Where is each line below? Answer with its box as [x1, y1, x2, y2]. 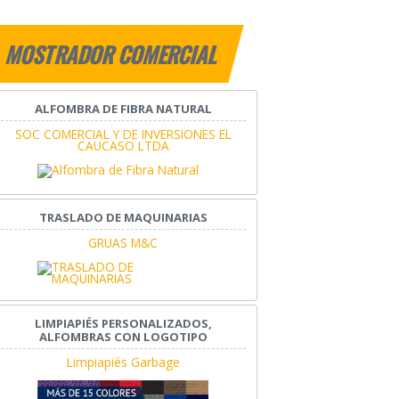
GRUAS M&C [88, 234, 159, 252]
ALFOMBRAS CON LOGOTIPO [38, 329, 208, 346]
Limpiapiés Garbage [66, 354, 180, 371]
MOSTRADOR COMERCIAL [3, 38, 223, 71]
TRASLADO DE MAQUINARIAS [38, 209, 208, 226]
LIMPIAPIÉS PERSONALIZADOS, [34, 315, 212, 332]
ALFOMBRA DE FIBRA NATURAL [34, 101, 212, 118]
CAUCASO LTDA [77, 137, 169, 155]
